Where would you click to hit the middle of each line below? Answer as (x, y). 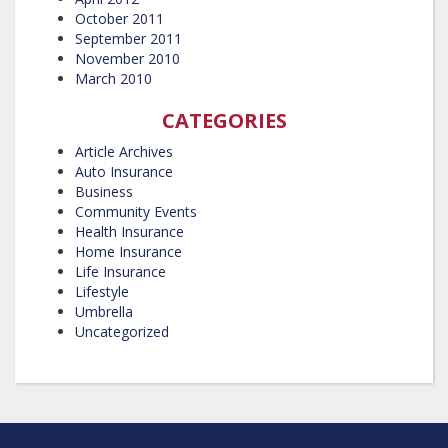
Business (104, 191)
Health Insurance (129, 231)
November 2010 (127, 58)
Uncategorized (122, 331)
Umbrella (104, 311)
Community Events (136, 211)
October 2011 (119, 18)
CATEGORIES (224, 120)
